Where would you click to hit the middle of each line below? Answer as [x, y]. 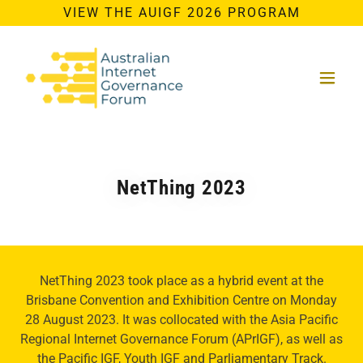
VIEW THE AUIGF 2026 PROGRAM [181, 13]
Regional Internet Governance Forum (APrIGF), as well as [181, 339]
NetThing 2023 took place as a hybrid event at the [181, 281]
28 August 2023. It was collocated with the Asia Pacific [181, 320]
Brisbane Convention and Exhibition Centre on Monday [181, 300]
